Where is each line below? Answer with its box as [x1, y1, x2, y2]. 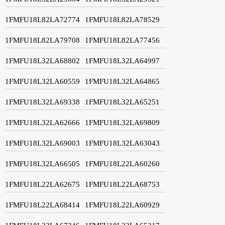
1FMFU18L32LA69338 [5, 97, 80, 106]
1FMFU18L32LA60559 [5, 77, 80, 85]
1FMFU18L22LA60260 [85, 159, 160, 168]
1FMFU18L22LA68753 [85, 180, 160, 188]
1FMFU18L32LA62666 [5, 118, 80, 127]
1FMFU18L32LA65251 [85, 97, 160, 106]
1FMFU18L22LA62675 [5, 180, 80, 188]
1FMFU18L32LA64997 [85, 56, 160, 65]
